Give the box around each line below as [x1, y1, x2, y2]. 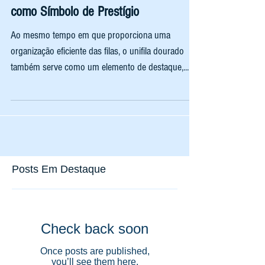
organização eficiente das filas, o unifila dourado [11, 59, 184, 72]
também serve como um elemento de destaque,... [11, 75, 189, 88]
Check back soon [41, 235, 148, 251]
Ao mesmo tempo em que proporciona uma [11, 43, 170, 56]
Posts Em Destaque [12, 177, 106, 189]
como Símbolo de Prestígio [11, 18, 139, 34]
